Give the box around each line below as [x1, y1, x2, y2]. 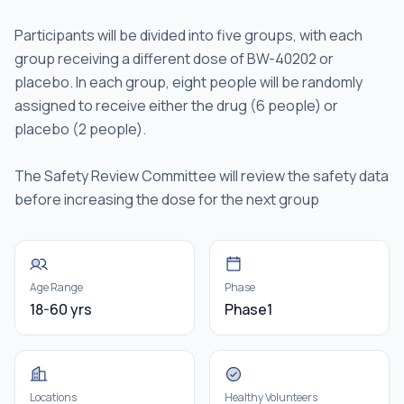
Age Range [30, 280, 83, 295]
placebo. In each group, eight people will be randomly [14, 72, 363, 92]
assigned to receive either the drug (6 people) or [14, 96, 338, 115]
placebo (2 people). [14, 119, 146, 139]
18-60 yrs [30, 299, 92, 319]
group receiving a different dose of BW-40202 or [14, 49, 334, 69]
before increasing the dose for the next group [14, 189, 319, 209]
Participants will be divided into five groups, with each [14, 25, 363, 45]
